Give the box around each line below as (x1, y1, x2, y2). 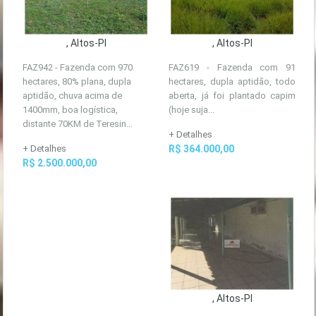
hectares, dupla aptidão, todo (169, 76, 296, 87)
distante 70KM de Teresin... (23, 119, 133, 129)
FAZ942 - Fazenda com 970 (23, 62, 133, 73)
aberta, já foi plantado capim (169, 90, 296, 101)
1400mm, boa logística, (23, 104, 118, 115)
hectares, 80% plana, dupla (23, 76, 131, 87)
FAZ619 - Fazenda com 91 (169, 62, 296, 73)
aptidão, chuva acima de (23, 90, 122, 101)
